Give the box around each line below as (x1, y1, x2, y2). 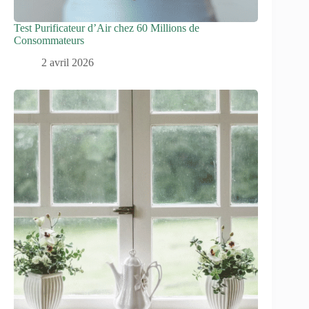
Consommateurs (14, 34, 84, 46)
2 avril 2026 (41, 57, 94, 69)
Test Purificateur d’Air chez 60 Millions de (14, 21, 199, 34)
